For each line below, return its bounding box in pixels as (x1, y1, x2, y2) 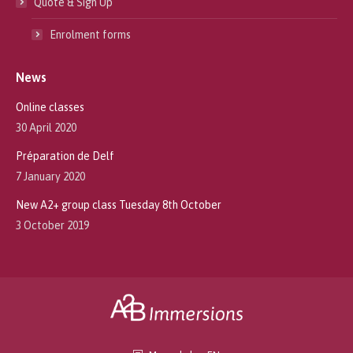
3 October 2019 (16, 218, 89, 232)
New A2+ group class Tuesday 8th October (16, 198, 221, 211)
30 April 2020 (16, 121, 76, 134)
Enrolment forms (50, 28, 131, 41)
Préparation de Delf (16, 149, 114, 162)
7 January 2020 (16, 169, 85, 183)
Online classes (16, 100, 84, 113)
